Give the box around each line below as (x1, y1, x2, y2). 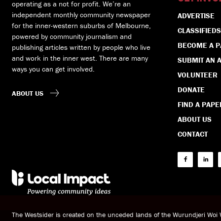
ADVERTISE (178, 11, 215, 21)
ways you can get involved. (12, 64, 95, 74)
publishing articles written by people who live (12, 42, 150, 52)
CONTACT (178, 129, 208, 139)
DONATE (178, 85, 205, 95)
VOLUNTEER (178, 70, 218, 80)
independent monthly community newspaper (12, 10, 150, 20)
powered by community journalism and (12, 32, 132, 41)
